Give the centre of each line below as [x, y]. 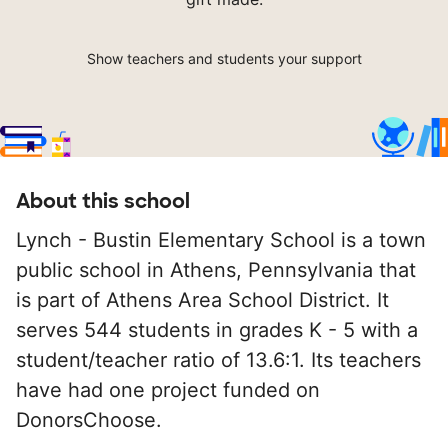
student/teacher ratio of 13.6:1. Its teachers [218, 360]
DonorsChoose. [89, 420]
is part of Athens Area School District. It [202, 300]
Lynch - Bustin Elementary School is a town [221, 240]
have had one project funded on [168, 390]
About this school [103, 201]
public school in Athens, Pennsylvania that [216, 270]
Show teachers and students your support [224, 59]
